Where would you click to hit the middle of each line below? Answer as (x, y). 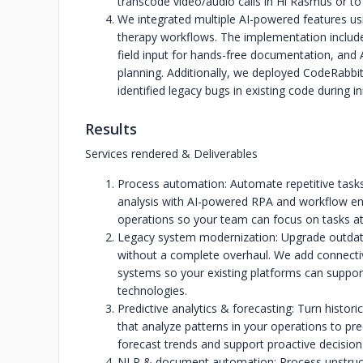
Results (111, 129)
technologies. (152, 290)
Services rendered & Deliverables (171, 154)
